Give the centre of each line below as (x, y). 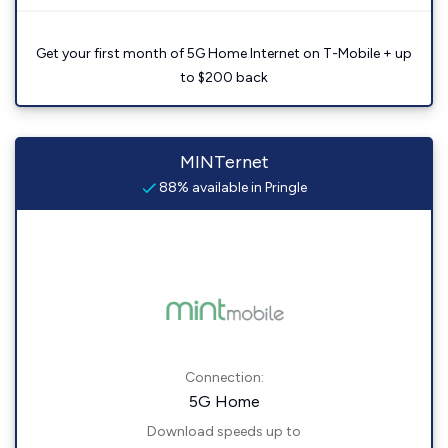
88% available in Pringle (231, 188)
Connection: (224, 378)
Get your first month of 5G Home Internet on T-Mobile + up (224, 54)
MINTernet (224, 162)
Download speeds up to (224, 432)
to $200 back (224, 78)
